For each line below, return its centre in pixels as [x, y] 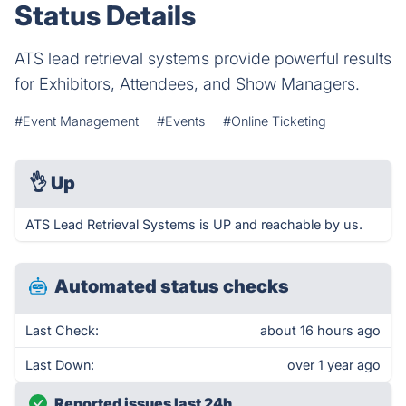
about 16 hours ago [320, 330]
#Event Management [77, 121]
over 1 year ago [334, 365]
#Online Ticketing [275, 121]
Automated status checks [172, 286]
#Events [181, 121]
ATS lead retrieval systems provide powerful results [203, 58]
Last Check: [62, 330]
